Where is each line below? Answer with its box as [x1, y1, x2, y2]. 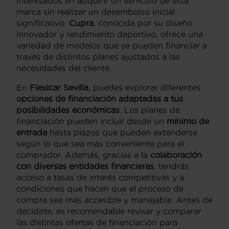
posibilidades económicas [16, 105, 120, 114]
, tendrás [154, 161, 189, 171]
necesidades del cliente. [16, 63, 111, 73]
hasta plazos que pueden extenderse [47, 127, 197, 137]
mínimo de [167, 116, 209, 126]
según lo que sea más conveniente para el [16, 139, 184, 148]
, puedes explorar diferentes [88, 82, 200, 92]
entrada [16, 127, 47, 137]
